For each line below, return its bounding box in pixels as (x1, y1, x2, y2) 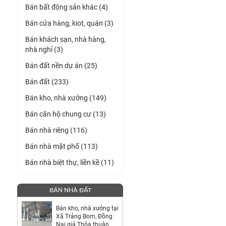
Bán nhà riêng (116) (25, 126, 87, 134)
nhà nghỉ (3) (25, 45, 63, 53)
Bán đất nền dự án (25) (25, 61, 97, 70)
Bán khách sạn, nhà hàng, (25, 35, 106, 43)
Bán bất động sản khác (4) (25, 3, 108, 11)
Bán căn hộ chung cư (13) (25, 109, 106, 118)
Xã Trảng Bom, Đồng (56, 212, 112, 220)
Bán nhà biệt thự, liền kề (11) (25, 158, 114, 166)
